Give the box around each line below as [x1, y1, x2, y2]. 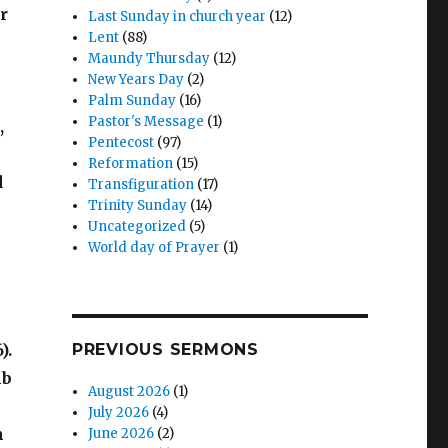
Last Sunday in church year [88, 8, 267, 25]
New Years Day [88, 71, 185, 88]
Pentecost [88, 134, 155, 151]
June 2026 [88, 425, 155, 442]
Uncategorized [88, 218, 187, 235]
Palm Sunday [88, 92, 177, 109]
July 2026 [88, 404, 150, 421]
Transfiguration [88, 176, 195, 193]
